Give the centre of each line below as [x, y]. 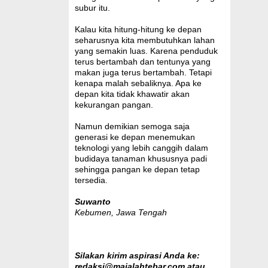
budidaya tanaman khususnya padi [141, 158]
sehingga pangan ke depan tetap [137, 169]
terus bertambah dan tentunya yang [142, 61]
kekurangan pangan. [114, 104]
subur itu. [92, 7]
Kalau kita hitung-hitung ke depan [138, 29]
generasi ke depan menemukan [135, 137]
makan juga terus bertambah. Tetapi [143, 72]
